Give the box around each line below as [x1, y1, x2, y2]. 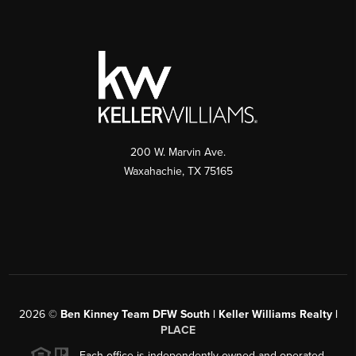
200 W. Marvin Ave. [130, 145, 226, 159]
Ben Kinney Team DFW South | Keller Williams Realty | [60, 307, 338, 321]
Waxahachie [123, 164, 182, 178]
